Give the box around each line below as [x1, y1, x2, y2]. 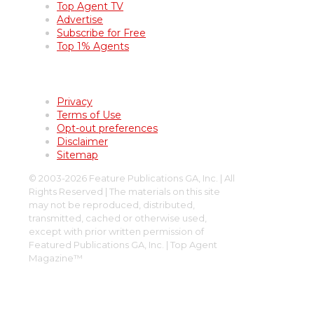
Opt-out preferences [57, 122, 158, 135]
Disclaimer [57, 135, 108, 149]
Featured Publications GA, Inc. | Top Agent [29, 239, 217, 251]
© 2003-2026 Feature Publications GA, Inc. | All [29, 172, 235, 184]
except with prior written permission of [29, 226, 204, 238]
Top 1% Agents [57, 40, 129, 53]
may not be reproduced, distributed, [29, 199, 195, 211]
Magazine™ [29, 252, 83, 264]
